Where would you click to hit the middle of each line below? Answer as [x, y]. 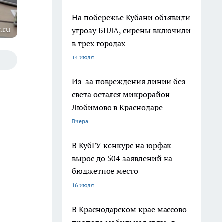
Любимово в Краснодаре [117, 107]
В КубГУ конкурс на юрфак [122, 145]
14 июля [83, 57]
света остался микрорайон [121, 94]
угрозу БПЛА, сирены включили [131, 30]
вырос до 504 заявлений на [122, 158]
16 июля [83, 185]
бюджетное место [105, 171]
